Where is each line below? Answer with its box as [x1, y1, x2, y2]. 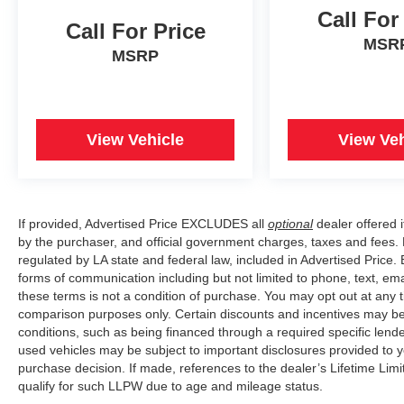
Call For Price [65, 18, 206, 43]
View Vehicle [87, 130, 185, 149]
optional [268, 216, 313, 231]
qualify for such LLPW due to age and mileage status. [18, 378, 323, 393]
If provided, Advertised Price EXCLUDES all [18, 216, 268, 231]
